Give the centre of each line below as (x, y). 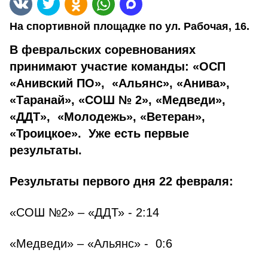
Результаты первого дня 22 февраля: (121, 181)
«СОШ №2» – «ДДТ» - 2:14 (84, 212)
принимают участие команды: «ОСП (118, 66)
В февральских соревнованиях (103, 50)
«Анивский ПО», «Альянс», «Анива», (120, 83)
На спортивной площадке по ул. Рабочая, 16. (130, 26)
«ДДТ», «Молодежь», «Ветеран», (107, 117)
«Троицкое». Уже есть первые (99, 133)
